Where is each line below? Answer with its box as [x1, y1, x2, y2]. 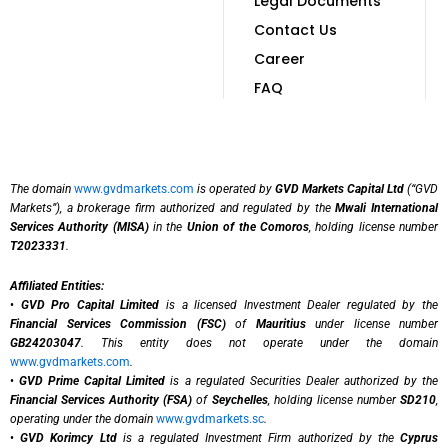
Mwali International [335, 200, 439, 215]
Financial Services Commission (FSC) [10, 316, 226, 331]
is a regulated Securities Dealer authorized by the [165, 373, 439, 388]
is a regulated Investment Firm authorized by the [116, 430, 401, 445]
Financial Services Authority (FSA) [10, 392, 193, 407]
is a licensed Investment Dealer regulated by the [159, 297, 439, 312]
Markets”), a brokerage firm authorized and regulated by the [10, 200, 336, 215]
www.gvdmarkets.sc [156, 411, 264, 426]
